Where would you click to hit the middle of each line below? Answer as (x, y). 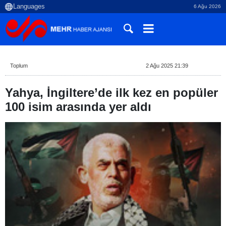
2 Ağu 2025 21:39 (167, 66)
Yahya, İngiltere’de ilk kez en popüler (111, 93)
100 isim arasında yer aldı (78, 107)
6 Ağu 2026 (207, 6)
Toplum (19, 66)
